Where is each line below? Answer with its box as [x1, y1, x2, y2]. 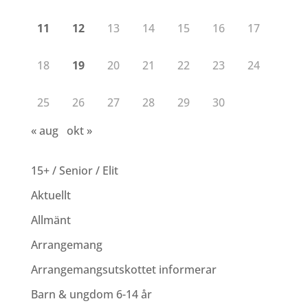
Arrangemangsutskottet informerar [30, 262, 217, 277]
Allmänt [30, 212, 71, 228]
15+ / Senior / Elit [30, 163, 118, 178]
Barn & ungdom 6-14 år [30, 287, 152, 302]
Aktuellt [30, 188, 71, 203]
